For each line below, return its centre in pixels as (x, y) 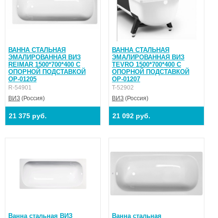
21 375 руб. (28, 116)
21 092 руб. (132, 116)
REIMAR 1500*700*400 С (44, 64)
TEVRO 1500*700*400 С (147, 64)
